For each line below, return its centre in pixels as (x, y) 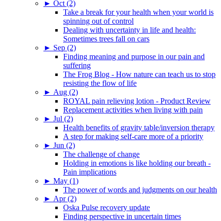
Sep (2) (65, 47)
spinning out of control (98, 21)
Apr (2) (65, 198)
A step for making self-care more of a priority (133, 136)
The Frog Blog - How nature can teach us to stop (139, 74)
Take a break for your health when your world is (138, 12)
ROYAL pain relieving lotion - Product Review (137, 101)
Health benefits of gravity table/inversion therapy (139, 127)
